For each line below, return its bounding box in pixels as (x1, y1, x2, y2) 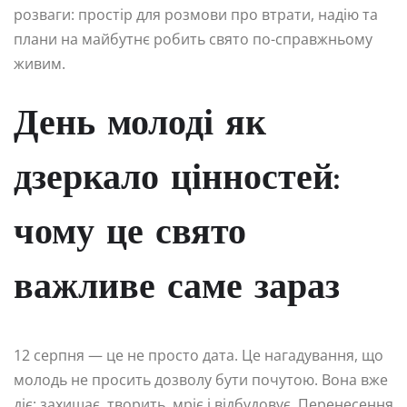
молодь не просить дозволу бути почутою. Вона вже (14, 369, 388, 390)
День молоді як (14, 106, 266, 144)
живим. (14, 53, 65, 74)
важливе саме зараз (14, 270, 340, 307)
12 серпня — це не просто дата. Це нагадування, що (14, 344, 383, 365)
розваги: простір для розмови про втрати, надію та (14, 4, 378, 25)
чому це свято (14, 215, 246, 253)
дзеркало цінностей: (14, 161, 340, 198)
